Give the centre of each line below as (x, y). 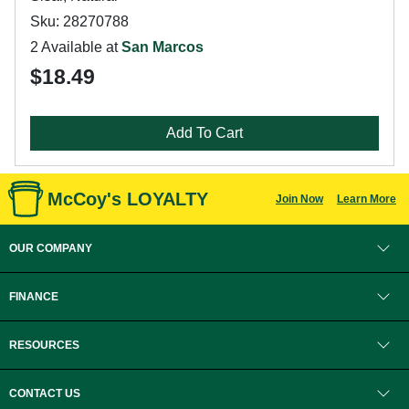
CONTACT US (45, 393)
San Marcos (163, 47)
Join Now (299, 199)
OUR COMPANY (51, 248)
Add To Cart (204, 133)
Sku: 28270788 (79, 21)
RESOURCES (44, 345)
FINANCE (34, 297)
